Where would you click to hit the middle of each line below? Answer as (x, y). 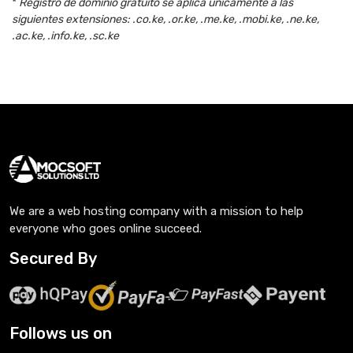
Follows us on (61, 333)
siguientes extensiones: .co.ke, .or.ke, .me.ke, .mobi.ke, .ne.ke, (165, 19)
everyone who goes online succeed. (106, 229)
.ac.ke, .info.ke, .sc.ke (65, 36)
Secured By (53, 258)
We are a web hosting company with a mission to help (156, 211)
